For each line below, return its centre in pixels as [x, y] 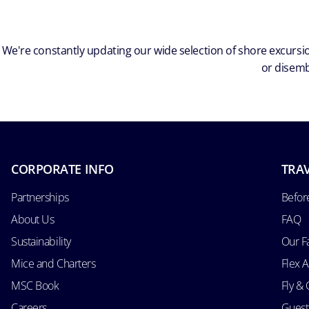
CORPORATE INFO [62, 169]
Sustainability [41, 241]
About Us [33, 219]
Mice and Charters [53, 263]
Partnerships [40, 197]
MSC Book [35, 285]
